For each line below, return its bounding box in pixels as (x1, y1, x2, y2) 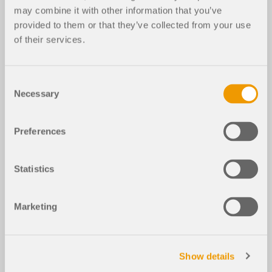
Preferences (14, 126, 66, 137)
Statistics (14, 163, 54, 174)
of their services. (14, 34, 85, 45)
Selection (4, 90, 41, 101)
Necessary (14, 88, 59, 99)
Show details (179, 251, 235, 261)
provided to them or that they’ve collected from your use (14, 19, 251, 30)
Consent (4, 76, 38, 87)
